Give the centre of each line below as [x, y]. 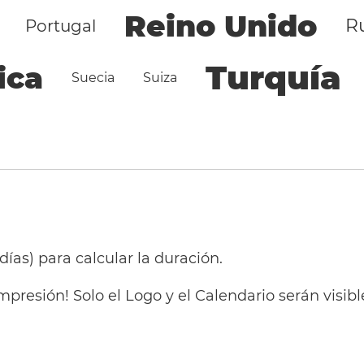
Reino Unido [220, 26]
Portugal [60, 26]
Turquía [274, 78]
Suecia [93, 78]
